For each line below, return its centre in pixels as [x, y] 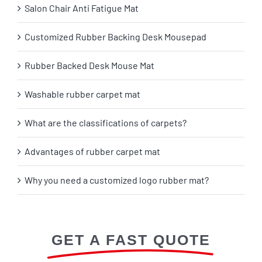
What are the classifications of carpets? [106, 123]
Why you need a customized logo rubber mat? [117, 180]
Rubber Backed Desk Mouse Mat [89, 65]
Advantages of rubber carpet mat [92, 151]
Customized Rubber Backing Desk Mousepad [116, 37]
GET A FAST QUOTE [131, 240]
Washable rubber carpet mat [82, 94]
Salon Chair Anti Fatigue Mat [82, 8]
